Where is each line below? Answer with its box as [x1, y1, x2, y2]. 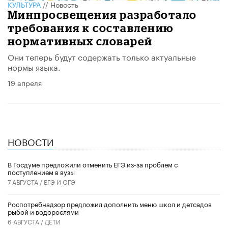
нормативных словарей [8, 35, 153, 48]
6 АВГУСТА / [8, 216, 45, 226]
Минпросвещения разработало [8, 8, 197, 21]
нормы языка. [8, 60, 61, 73]
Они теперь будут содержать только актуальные [8, 50, 196, 63]
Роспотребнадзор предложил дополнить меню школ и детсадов [8, 198, 212, 209]
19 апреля [8, 77, 42, 89]
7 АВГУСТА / [8, 176, 44, 186]
